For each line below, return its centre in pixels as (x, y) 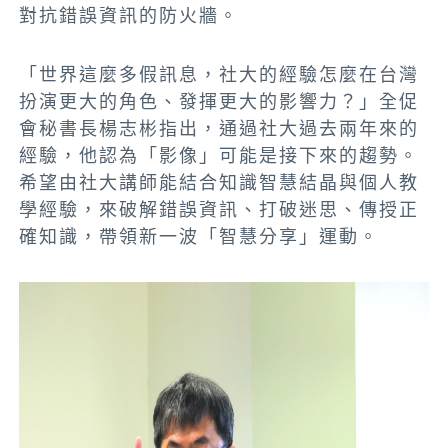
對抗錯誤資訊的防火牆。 (129, 16)
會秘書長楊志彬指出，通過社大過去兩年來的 (219, 129)
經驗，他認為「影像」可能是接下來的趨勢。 (219, 156)
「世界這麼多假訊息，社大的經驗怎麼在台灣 (219, 75)
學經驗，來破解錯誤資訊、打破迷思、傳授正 (219, 210)
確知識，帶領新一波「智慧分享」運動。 (199, 237)
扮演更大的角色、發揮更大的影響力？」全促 (219, 102)
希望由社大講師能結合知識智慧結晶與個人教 (219, 183)
